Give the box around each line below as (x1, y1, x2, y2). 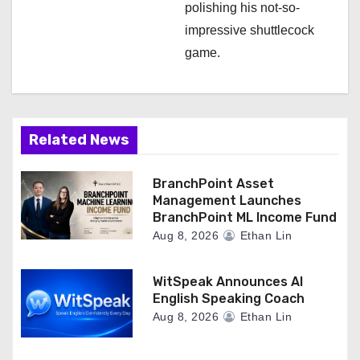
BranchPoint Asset (152, 176, 274, 191)
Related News (29, 131, 129, 149)
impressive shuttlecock (185, 23, 314, 37)
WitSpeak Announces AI (152, 274, 303, 289)
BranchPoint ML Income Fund (152, 210, 337, 225)
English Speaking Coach (152, 291, 305, 306)
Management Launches (152, 193, 301, 208)
